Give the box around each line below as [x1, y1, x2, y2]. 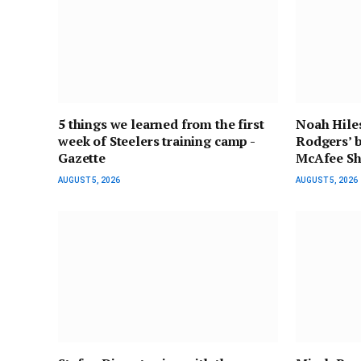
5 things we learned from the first [58, 115, 264, 134]
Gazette [58, 149, 106, 168]
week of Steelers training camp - [58, 132, 255, 151]
